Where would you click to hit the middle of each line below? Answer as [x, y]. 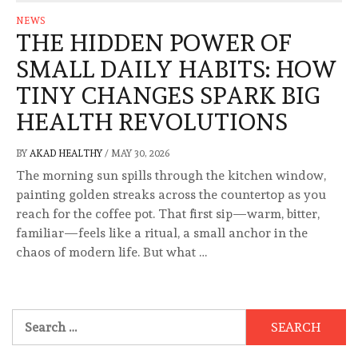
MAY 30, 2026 [140, 154]
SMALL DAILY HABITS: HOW [176, 70]
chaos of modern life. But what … [111, 253]
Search [32, 318]
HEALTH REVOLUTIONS [152, 122]
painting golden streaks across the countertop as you [171, 195]
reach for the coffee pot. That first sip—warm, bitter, [168, 214]
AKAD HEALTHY [67, 154]
